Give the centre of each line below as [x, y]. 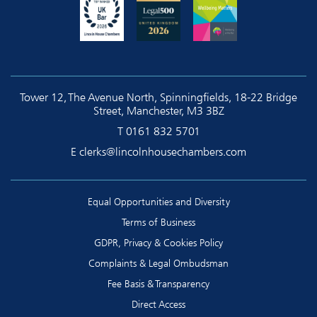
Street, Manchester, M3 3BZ [158, 111]
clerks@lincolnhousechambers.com [163, 152]
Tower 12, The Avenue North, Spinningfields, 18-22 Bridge [158, 97]
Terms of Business [158, 222]
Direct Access [158, 304]
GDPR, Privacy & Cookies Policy [158, 243]
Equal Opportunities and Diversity [158, 202]
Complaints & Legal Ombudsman [158, 263]
